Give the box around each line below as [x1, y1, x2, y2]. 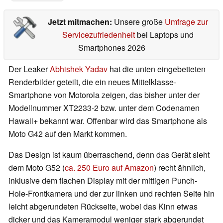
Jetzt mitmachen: [47, 16, 114, 28]
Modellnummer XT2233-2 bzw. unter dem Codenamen [8, 102, 200, 114]
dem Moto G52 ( [8, 162, 65, 174]
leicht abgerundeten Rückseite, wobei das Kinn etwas [8, 201, 198, 213]
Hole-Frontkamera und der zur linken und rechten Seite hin [8, 188, 215, 200]
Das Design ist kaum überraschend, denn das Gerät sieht [8, 149, 210, 161]
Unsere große [113, 16, 165, 28]
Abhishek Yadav [50, 63, 108, 75]
